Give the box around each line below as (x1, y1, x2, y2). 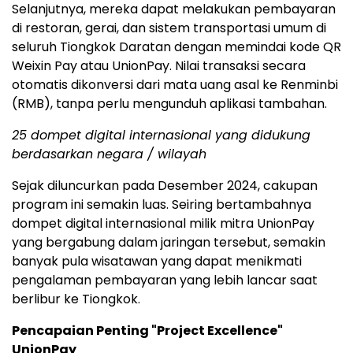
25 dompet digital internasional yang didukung (12, 126, 310, 144)
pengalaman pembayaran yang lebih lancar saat (12, 271, 318, 289)
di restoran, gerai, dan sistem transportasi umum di (12, 19, 326, 37)
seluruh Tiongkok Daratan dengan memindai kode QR (12, 38, 341, 56)
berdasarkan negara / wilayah (12, 145, 206, 163)
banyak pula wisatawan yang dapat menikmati (12, 252, 302, 270)
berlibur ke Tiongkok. (12, 290, 140, 308)
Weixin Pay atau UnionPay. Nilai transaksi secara (12, 57, 306, 75)
